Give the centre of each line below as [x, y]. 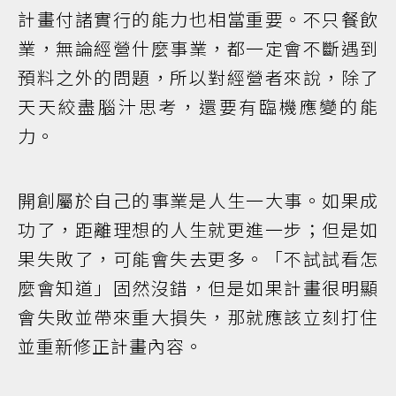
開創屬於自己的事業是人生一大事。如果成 [198, 200]
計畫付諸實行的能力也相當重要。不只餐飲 [198, 19]
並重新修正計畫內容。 [110, 346]
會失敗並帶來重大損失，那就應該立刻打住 [198, 316]
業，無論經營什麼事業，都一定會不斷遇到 [198, 48]
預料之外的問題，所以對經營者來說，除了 [198, 77]
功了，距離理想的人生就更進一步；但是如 [198, 229]
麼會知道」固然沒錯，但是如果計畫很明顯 [198, 287]
